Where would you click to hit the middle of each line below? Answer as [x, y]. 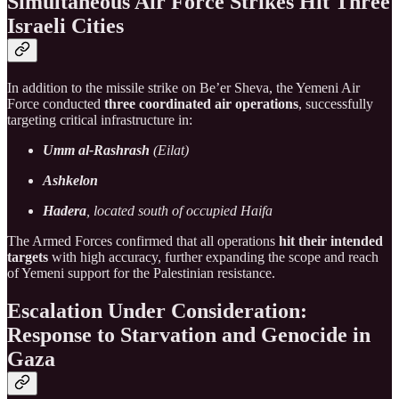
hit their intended [331, 241]
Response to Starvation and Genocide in [189, 335]
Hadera [65, 211]
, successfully [336, 104]
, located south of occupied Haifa [179, 211]
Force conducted [56, 104]
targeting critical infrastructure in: [100, 120]
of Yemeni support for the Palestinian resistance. [141, 273]
